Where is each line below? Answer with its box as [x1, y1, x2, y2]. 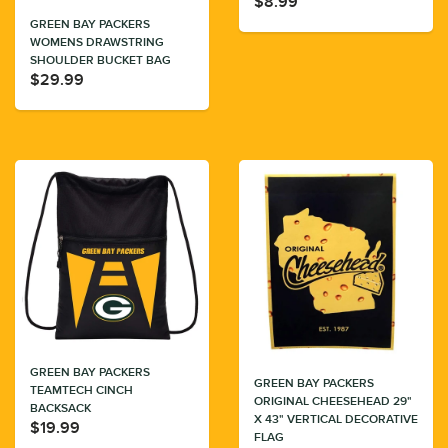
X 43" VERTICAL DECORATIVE [254, 413, 418, 426]
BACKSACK [30, 403, 91, 415]
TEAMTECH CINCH [30, 385, 133, 397]
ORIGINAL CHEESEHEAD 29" [254, 395, 412, 408]
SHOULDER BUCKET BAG [30, 55, 171, 67]
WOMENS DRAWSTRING [30, 37, 164, 49]
